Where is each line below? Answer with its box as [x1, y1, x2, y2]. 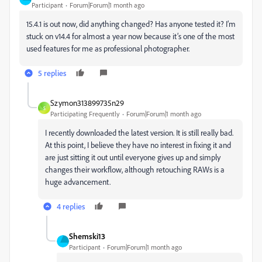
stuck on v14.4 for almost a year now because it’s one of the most [26, 31, 235, 41]
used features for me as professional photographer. [26, 43, 191, 53]
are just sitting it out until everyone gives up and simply [45, 152, 220, 162]
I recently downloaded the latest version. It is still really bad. [45, 127, 233, 137]
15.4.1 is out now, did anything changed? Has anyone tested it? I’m [26, 19, 236, 29]
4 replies [57, 201, 85, 211]
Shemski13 [69, 231, 105, 241]
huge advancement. [45, 177, 111, 187]
